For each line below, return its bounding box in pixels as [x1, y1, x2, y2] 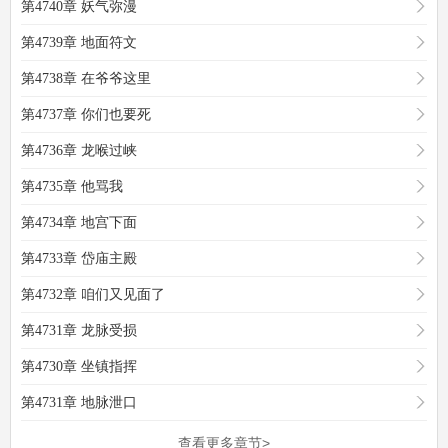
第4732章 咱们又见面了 [21, 287, 165, 302]
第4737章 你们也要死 [21, 107, 151, 122]
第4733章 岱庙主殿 [21, 251, 137, 266]
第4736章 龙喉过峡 [21, 143, 137, 158]
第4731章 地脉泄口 [21, 395, 137, 410]
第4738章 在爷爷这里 [21, 71, 151, 86]
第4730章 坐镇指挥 [21, 359, 137, 374]
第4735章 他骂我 [21, 179, 123, 194]
